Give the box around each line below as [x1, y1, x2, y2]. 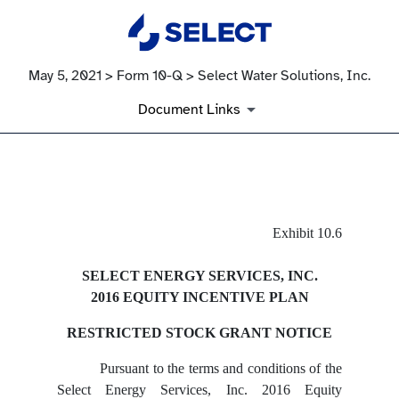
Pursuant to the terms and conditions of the [100, 361, 342, 377]
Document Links [137, 101, 240, 119]
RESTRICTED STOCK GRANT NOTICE [67, 325, 332, 341]
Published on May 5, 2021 [13, 264, 187, 282]
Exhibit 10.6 [272, 225, 342, 241]
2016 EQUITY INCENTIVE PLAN [90, 289, 309, 305]
